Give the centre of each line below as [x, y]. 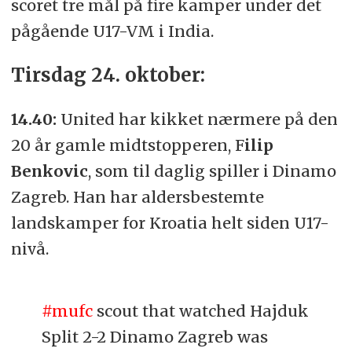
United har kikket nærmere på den [197, 119]
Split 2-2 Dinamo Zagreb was [155, 336]
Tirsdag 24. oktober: [108, 75]
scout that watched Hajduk [201, 310]
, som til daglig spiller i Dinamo [212, 170]
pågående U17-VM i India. [112, 31]
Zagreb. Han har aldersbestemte [137, 196]
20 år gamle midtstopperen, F [127, 145]
